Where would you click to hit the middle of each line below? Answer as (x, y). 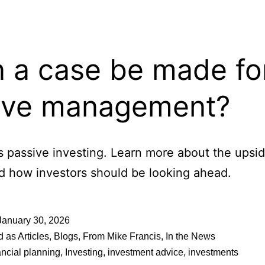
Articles (33, 236)
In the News (190, 236)
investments (213, 252)
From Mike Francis (122, 236)
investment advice (146, 252)
